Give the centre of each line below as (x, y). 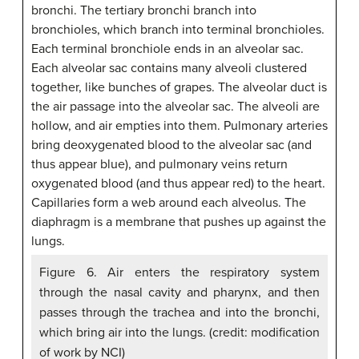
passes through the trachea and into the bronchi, (179, 313)
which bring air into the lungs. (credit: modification (179, 333)
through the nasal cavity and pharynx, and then (179, 293)
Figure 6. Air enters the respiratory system (179, 273)
